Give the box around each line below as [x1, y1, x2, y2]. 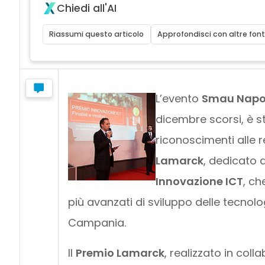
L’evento [155, 91, 202, 106]
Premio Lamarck [75, 245, 164, 260]
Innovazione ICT [155, 173, 243, 189]
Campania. [67, 215, 126, 230]
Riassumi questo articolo [49, 28, 144, 39]
